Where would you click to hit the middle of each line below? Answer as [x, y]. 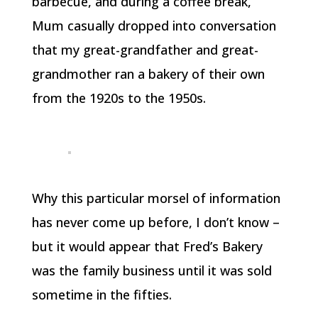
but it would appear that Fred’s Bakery [147, 246]
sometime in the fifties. [102, 294]
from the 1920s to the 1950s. [119, 98]
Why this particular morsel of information [156, 198]
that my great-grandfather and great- [145, 49]
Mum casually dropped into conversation [154, 25]
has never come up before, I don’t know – [155, 222]
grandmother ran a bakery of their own [148, 73]
